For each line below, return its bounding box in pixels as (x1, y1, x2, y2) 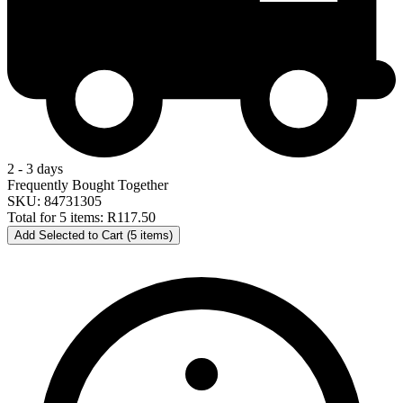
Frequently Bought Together (7, 177, 168, 193)
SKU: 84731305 (7, 193, 102, 210)
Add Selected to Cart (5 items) (14, 228, 173, 243)
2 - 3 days (7, 161, 63, 177)
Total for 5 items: (7, 210, 107, 226)
